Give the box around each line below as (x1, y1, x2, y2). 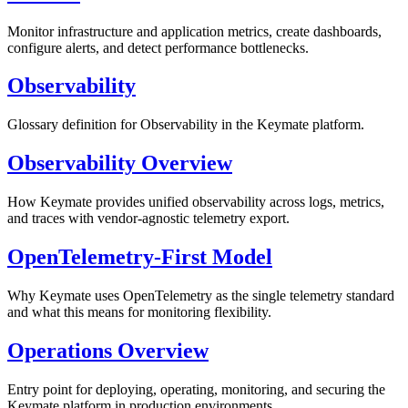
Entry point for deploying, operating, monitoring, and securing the (7, 381, 385, 397)
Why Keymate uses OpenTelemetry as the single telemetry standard (7, 288, 394, 303)
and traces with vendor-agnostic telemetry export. (7, 210, 290, 227)
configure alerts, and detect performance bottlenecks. (7, 39, 309, 56)
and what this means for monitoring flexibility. (7, 304, 271, 320)
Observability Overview (7, 151, 232, 176)
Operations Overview (7, 338, 209, 362)
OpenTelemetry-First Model (7, 245, 272, 270)
